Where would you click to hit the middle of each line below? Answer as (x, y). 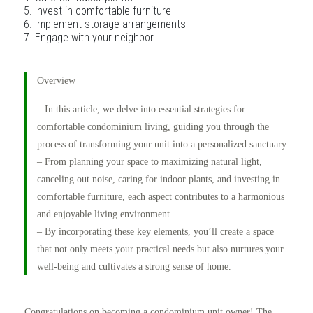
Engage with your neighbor (94, 37)
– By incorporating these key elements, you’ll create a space (155, 232)
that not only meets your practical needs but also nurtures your (160, 249)
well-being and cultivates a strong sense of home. (134, 267)
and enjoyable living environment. (105, 214)
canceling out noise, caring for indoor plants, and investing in (159, 179)
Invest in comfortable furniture (103, 11)
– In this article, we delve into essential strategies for (141, 109)
